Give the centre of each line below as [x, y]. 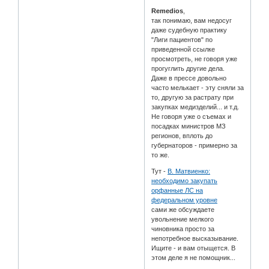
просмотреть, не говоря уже [195, 59]
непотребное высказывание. [195, 238]
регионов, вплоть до [182, 135]
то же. [161, 155]
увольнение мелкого [183, 219]
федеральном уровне [185, 200]
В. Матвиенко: [189, 171]
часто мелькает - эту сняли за [198, 87]
